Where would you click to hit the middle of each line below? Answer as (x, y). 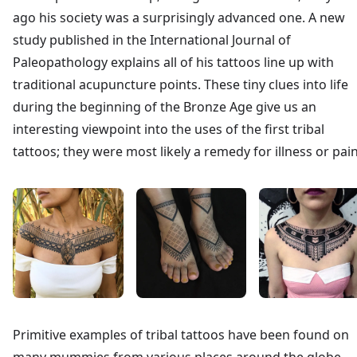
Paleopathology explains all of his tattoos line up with (173, 62)
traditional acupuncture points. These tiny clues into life (180, 84)
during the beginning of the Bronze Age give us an (165, 106)
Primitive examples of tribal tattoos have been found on (181, 335)
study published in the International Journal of (152, 39)
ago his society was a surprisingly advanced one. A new (179, 17)
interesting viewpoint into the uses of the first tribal (169, 129)
